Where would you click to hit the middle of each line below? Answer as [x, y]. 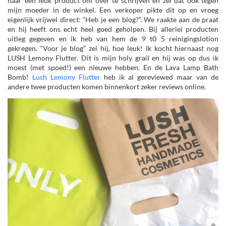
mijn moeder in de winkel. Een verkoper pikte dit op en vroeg [113, 10]
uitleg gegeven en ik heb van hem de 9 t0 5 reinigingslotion [113, 38]
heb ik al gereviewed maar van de [159, 77]
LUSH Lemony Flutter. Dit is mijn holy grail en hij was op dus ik [113, 58]
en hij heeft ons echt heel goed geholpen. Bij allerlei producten [113, 29]
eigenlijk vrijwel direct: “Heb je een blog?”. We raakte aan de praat [113, 19]
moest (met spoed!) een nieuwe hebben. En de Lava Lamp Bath [113, 67]
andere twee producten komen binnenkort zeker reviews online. [107, 86]
